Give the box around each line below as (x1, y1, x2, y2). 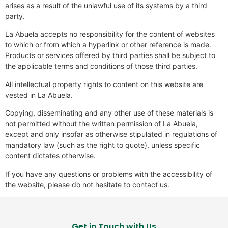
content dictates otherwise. (5, 151, 96, 160)
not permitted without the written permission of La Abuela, (5, 119, 198, 128)
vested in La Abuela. (5, 90, 73, 99)
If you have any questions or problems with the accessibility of (5, 169, 212, 178)
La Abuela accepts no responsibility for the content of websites (5, 30, 215, 39)
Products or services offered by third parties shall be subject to (5, 51, 215, 60)
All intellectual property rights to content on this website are (5, 79, 203, 89)
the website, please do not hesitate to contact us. (5, 180, 169, 189)
